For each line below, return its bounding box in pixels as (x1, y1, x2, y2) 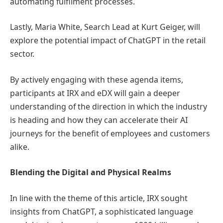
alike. (10, 141, 29, 152)
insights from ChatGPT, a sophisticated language (10, 206, 193, 217)
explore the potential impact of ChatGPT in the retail (10, 35, 206, 46)
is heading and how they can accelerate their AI (10, 114, 188, 125)
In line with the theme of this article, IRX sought (10, 192, 188, 204)
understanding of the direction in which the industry (10, 101, 207, 112)
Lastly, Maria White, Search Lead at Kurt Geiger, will (10, 21, 200, 33)
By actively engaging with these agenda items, (10, 74, 183, 85)
